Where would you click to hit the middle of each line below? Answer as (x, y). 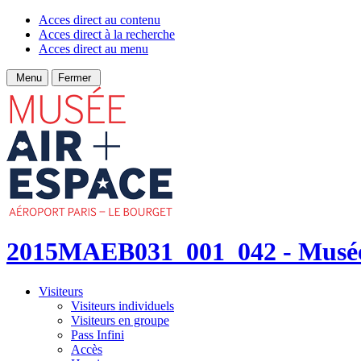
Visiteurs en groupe (120, 320)
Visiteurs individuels (122, 305)
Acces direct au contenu (100, 20)
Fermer (76, 78)
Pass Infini (98, 334)
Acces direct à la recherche (107, 34)
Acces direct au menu (93, 49)
